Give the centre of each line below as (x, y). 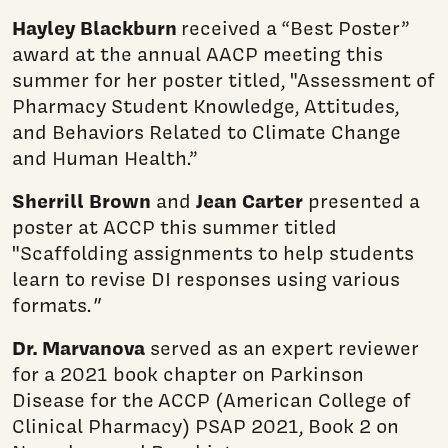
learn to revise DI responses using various (206, 278)
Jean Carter (249, 200)
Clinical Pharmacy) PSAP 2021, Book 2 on (205, 425)
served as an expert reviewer (282, 347)
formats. (51, 304)
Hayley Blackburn (94, 27)
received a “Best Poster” (293, 27)
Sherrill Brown (81, 200)
